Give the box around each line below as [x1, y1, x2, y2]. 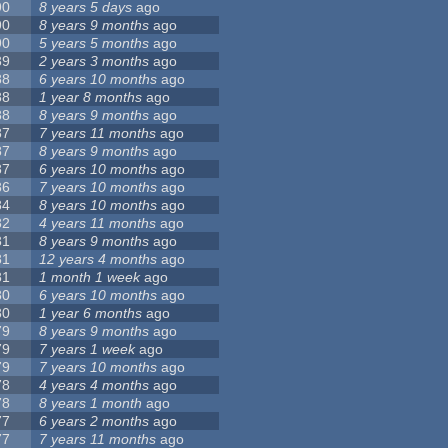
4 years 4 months [39, 377, 150, 394]
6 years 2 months [39, 413, 150, 430]
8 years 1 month [39, 395, 143, 412]
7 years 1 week [39, 341, 136, 358]
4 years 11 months [39, 215, 157, 232]
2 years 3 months [39, 53, 150, 70]
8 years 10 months [39, 197, 158, 214]
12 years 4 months [39, 251, 158, 268]
